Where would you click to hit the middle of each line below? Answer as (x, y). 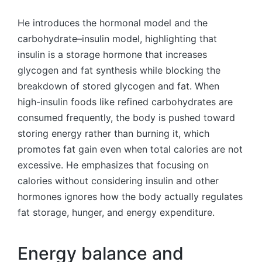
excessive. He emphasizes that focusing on (113, 165)
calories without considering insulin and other (118, 181)
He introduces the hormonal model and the (113, 23)
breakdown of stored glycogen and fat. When (118, 86)
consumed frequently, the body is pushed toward (126, 118)
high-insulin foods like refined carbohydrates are (125, 102)
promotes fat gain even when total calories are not (130, 149)
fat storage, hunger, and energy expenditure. (116, 213)
